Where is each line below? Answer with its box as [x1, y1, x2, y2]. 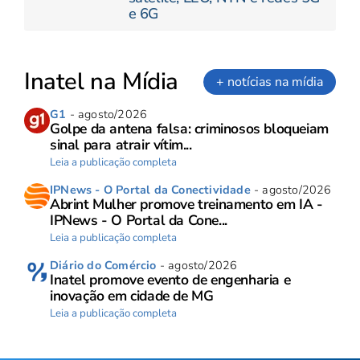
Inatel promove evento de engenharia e [50, 269, 291, 289]
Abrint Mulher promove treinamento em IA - [50, 194, 323, 214]
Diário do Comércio [50, 256, 157, 273]
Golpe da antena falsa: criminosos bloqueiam [50, 118, 329, 138]
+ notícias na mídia [216, 72, 323, 91]
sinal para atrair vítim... [50, 134, 192, 154]
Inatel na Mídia [24, 65, 178, 97]
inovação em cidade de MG [50, 285, 214, 305]
